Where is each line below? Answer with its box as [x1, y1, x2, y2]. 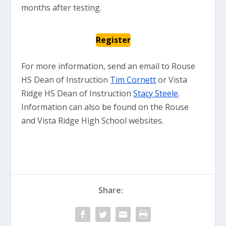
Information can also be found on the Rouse [21, 101, 189, 112]
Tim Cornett [110, 74, 156, 85]
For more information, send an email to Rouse [21, 61, 196, 72]
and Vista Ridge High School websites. [21, 115, 164, 126]
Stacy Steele [133, 88, 179, 99]
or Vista [156, 74, 188, 85]
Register [95, 34, 131, 45]
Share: [98, 185, 123, 196]
